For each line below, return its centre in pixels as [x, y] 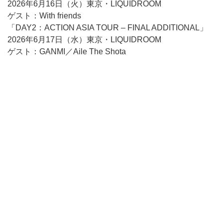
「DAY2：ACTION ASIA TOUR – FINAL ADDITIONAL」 [108, 28]
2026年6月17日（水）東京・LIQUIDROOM [84, 40]
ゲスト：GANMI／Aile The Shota [67, 52]
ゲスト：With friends [44, 16]
